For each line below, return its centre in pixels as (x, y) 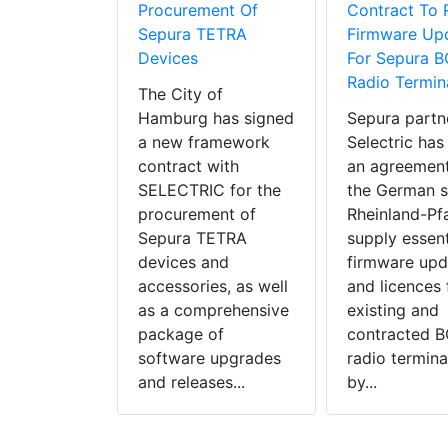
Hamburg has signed (216, 118)
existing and (392, 310)
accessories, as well (213, 286)
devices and (183, 262)
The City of (180, 94)
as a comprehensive (213, 310)
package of (181, 334)
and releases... (191, 382)
